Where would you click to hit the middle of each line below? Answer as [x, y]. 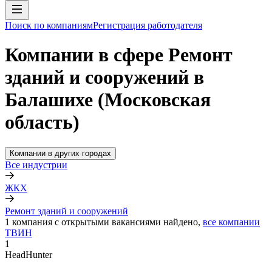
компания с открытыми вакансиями [87, 222]
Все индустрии [36, 165]
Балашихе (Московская [108, 100]
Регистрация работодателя [148, 25]
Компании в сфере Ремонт [119, 55]
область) [42, 122]
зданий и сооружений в [104, 77]
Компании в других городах [60, 153]
